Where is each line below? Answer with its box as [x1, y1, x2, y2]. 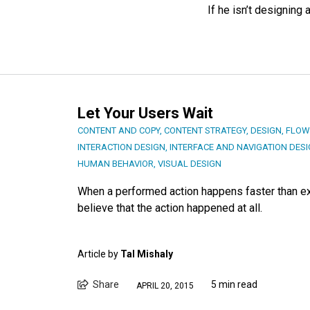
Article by [77, 248, 120, 260]
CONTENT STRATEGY [164, 125, 246, 136]
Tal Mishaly [120, 248, 173, 260]
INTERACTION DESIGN [77, 142, 165, 153]
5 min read [211, 279, 257, 291]
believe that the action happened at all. [77, 201, 262, 215]
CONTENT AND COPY [77, 125, 160, 136]
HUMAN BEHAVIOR [77, 158, 154, 170]
